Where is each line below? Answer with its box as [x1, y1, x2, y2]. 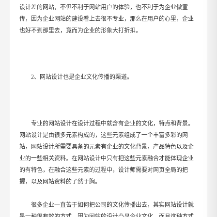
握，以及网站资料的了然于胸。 [19, 178, 101, 185]
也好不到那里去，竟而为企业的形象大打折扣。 [19, 27, 141, 34]
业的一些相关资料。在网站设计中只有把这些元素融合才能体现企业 [19, 155, 194, 162]
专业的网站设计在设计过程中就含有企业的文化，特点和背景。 [31, 120, 194, 127]
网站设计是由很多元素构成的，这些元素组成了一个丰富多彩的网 [19, 132, 188, 139]
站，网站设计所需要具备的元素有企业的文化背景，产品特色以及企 [19, 143, 194, 150]
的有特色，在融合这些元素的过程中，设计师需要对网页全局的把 [19, 167, 188, 173]
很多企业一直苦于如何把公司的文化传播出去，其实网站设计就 [31, 201, 194, 208]
